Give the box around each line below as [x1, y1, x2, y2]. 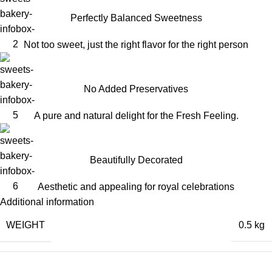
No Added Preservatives [84, 83, 188, 94]
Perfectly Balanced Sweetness [70, 12, 202, 23]
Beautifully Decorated [89, 154, 183, 165]
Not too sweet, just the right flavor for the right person [24, 39, 248, 50]
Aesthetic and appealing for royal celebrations [38, 181, 234, 192]
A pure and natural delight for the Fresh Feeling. [33, 110, 239, 121]
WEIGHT [6, 219, 45, 230]
